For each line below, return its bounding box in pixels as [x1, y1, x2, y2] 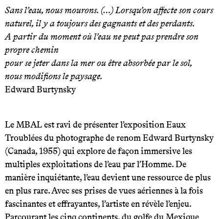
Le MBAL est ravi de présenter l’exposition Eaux [5, 119, 186, 130]
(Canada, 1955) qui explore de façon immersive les [5, 145, 192, 156]
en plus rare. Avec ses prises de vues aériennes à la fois [5, 185, 203, 196]
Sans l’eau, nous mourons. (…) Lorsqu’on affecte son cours [5, 4, 213, 16]
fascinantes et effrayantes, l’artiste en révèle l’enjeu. [5, 198, 191, 209]
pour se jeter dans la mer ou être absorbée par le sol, [5, 57, 193, 68]
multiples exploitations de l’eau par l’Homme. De [5, 158, 186, 170]
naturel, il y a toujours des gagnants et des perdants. [5, 18, 195, 29]
